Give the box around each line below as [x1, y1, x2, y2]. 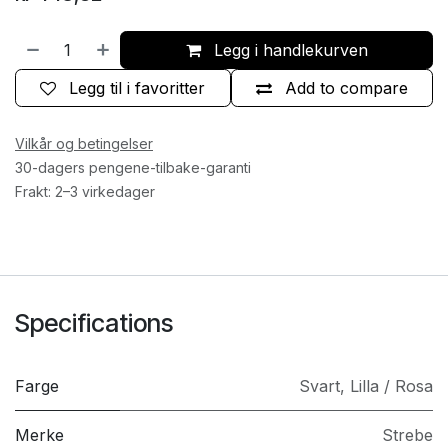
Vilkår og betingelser [15, 135, 153, 152]
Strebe [382, 425, 433, 445]
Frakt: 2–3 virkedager [15, 183, 155, 200]
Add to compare [284, 78, 408, 98]
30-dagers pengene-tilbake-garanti [15, 159, 251, 176]
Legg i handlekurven [208, 40, 368, 60]
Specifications [15, 308, 173, 338]
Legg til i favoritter [69, 78, 206, 98]
